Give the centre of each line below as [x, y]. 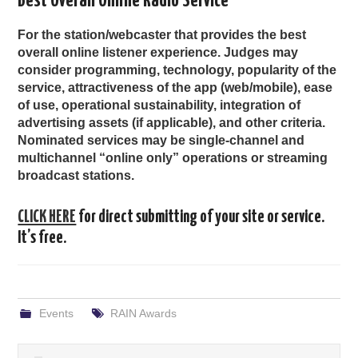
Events [56, 313]
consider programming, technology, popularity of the [177, 70]
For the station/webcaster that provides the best [162, 34]
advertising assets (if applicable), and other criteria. [172, 122]
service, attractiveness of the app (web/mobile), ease [175, 87]
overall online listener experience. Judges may [158, 52]
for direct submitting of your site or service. [201, 217]
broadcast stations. [76, 175]
